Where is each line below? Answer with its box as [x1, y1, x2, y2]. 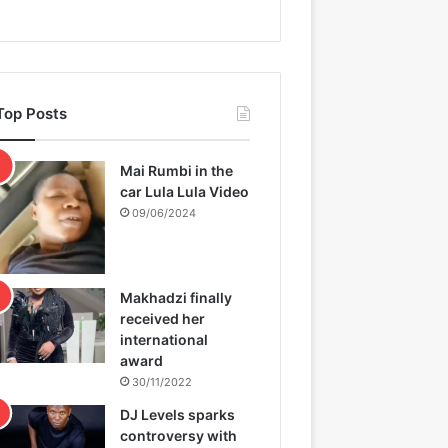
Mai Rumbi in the [120, 161, 234, 179]
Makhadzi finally [120, 288, 233, 306]
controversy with [120, 426, 238, 444]
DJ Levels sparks [120, 405, 236, 423]
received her [120, 309, 206, 327]
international [120, 330, 209, 348]
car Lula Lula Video [120, 182, 250, 200]
